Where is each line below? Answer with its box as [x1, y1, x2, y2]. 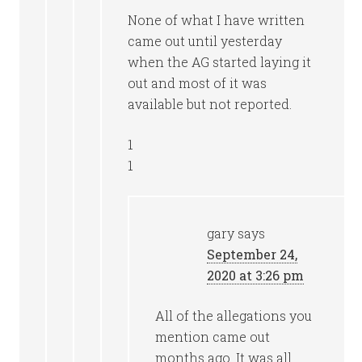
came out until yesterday [128, 32, 283, 49]
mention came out [155, 328, 271, 345]
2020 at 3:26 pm [207, 267, 305, 284]
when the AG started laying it [128, 53, 312, 70]
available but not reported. [128, 95, 293, 112]
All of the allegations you [155, 307, 313, 324]
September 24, [207, 246, 298, 263]
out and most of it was [128, 74, 267, 91]
